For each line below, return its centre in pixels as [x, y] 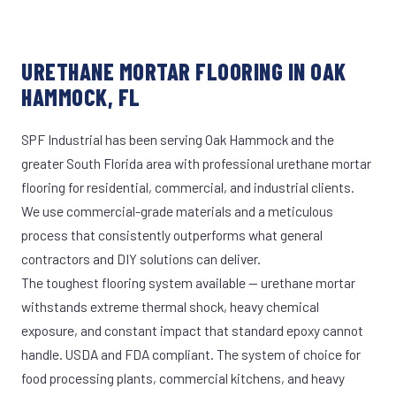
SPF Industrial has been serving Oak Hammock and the [178, 139]
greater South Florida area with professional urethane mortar [196, 163]
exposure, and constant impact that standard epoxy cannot [192, 330]
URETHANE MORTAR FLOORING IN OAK [184, 71]
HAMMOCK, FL [81, 97]
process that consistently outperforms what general [172, 235]
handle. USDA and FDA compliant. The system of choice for [191, 354]
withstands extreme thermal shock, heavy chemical [170, 306]
